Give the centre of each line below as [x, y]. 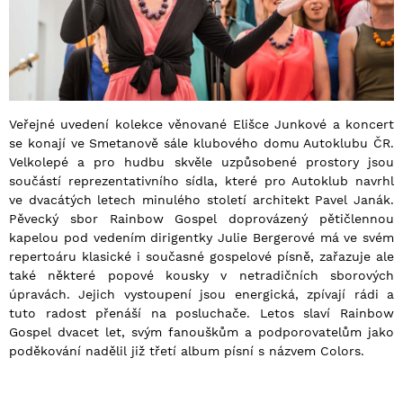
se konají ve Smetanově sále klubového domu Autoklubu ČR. [201, 143]
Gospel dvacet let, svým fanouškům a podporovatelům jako [201, 332]
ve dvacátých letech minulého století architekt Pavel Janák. [201, 200]
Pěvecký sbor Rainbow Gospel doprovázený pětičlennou [201, 219]
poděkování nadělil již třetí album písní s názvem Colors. [187, 351]
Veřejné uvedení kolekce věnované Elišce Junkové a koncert [201, 125]
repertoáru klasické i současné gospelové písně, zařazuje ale [201, 257]
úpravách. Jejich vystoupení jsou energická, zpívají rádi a [201, 295]
